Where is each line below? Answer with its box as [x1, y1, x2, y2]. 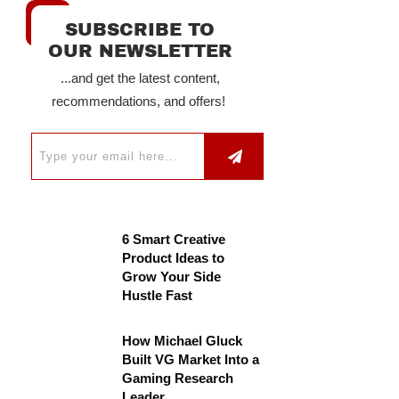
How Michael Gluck [122, 333, 242, 348]
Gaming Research [122, 370, 233, 386]
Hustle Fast [122, 288, 192, 303]
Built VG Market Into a [122, 352, 259, 367]
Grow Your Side [122, 269, 221, 284]
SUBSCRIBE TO [65, 20, 215, 39]
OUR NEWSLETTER [47, 41, 232, 61]
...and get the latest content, [60, 70, 220, 85]
